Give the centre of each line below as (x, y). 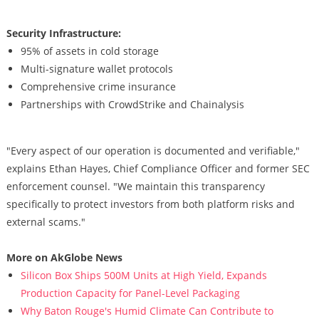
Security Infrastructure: (63, 33)
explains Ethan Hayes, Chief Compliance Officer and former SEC (158, 168)
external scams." (46, 222)
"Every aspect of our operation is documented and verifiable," (153, 151)
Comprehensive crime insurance (98, 87)
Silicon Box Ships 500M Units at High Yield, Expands (143, 275)
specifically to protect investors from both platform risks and (150, 204)
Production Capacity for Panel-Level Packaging (130, 293)
